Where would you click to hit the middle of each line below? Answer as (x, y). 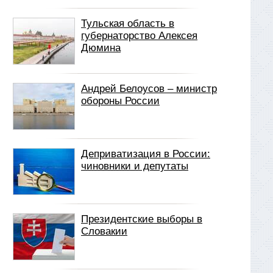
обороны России (120, 101)
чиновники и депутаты (135, 166)
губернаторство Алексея (139, 36)
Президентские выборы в (142, 219)
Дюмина (101, 48)
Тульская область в (128, 23)
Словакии (104, 231)
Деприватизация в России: (146, 154)
